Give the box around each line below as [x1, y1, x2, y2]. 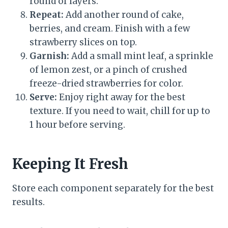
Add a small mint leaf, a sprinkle [69, 50, 213, 62]
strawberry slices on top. [30, 37, 137, 48]
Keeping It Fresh [12, 155, 128, 174]
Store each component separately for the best [12, 183, 214, 194]
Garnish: [30, 50, 69, 62]
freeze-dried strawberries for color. [30, 78, 183, 90]
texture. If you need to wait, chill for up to [30, 105, 210, 117]
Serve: [30, 92, 57, 103]
